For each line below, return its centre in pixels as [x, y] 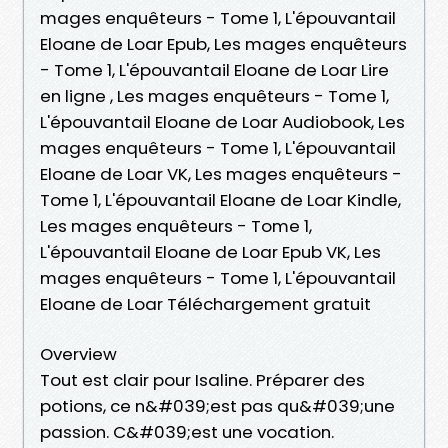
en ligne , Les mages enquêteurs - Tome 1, [214, 95]
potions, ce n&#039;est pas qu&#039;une [217, 405]
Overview [78, 353]
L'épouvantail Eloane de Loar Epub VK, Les [210, 251]
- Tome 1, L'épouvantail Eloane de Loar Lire [214, 69]
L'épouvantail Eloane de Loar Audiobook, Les [222, 121]
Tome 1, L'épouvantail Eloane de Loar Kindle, [220, 199]
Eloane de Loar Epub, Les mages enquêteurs [223, 43]
